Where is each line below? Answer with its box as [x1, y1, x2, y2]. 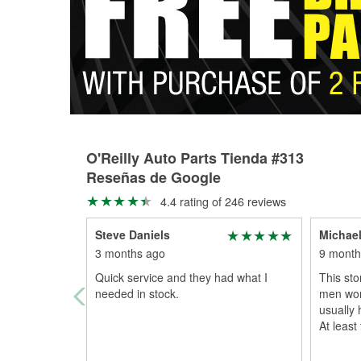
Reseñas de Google [86, 167, 221, 188]
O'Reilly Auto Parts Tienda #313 [86, 147, 304, 168]
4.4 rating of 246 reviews [156, 193, 286, 210]
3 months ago [95, 245, 165, 261]
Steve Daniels [95, 226, 170, 243]
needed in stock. [95, 285, 179, 301]
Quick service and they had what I [95, 269, 268, 285]
